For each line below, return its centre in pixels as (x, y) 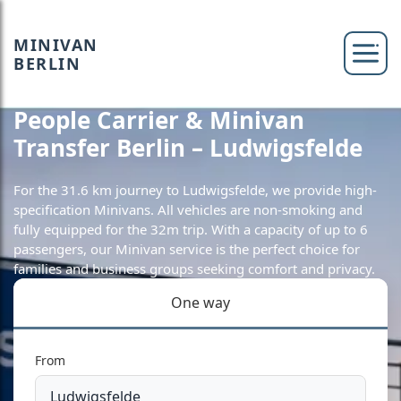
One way (200, 303)
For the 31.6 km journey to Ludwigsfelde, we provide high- (195, 190)
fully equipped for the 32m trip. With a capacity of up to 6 (191, 229)
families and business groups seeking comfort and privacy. (194, 269)
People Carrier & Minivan (159, 120)
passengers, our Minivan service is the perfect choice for (187, 249)
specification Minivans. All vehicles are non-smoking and (188, 209)
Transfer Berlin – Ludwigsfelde (188, 148)
